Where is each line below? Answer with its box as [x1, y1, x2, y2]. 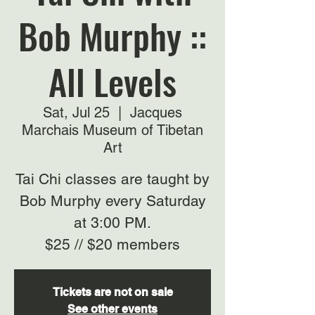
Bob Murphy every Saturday [19, 192, 206, 210]
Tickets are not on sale [52, 285, 173, 299]
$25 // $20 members [45, 236, 180, 253]
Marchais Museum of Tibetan [22, 122, 203, 139]
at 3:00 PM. [74, 214, 151, 231]
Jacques [130, 104, 182, 121]
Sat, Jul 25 [43, 104, 110, 121]
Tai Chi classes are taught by [15, 170, 210, 188]
